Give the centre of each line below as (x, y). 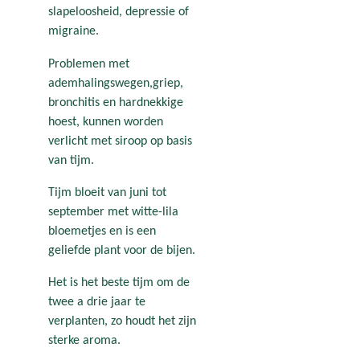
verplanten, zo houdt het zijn (122, 322)
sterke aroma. (84, 341)
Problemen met (89, 64)
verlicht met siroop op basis (120, 141)
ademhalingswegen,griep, (116, 83)
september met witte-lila (113, 212)
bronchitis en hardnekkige (116, 102)
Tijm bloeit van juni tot (107, 192)
